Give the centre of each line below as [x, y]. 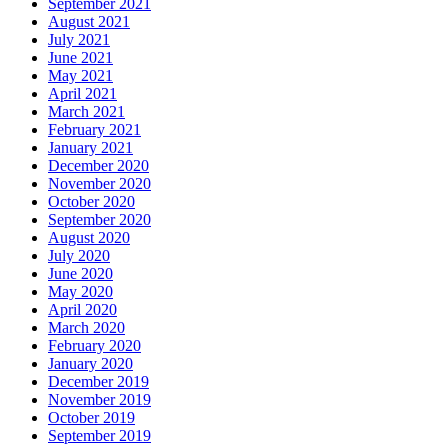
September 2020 [99, 219]
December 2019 [98, 381]
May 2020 [80, 291]
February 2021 [94, 129]
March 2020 [86, 327]
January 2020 [90, 363]
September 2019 [99, 435]
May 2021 [80, 75]
